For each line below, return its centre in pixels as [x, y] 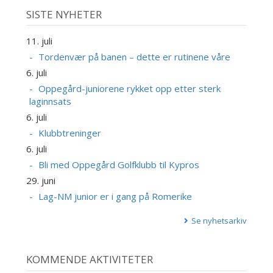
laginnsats [50, 101]
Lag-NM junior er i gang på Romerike [115, 197]
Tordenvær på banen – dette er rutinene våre [134, 57]
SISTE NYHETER [64, 14]
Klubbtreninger [69, 133]
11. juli [39, 41]
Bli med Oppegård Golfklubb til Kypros [119, 165]
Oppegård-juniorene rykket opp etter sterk [129, 89]
